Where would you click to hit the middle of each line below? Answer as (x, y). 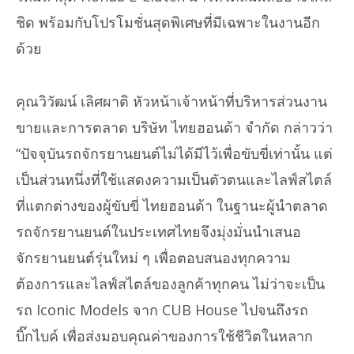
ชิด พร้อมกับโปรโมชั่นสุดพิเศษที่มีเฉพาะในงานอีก (168, 23)
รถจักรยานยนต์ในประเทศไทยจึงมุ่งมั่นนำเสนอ (158, 231)
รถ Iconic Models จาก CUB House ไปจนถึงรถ (162, 309)
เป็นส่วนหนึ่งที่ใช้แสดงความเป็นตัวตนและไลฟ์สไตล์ (174, 179)
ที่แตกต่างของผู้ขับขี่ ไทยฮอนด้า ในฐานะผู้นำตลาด (172, 205)
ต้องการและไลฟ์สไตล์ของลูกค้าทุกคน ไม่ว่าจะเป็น (170, 283)
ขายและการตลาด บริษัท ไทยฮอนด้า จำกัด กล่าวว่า (174, 127)
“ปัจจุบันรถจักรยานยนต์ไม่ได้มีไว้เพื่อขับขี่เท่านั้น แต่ (174, 153)
